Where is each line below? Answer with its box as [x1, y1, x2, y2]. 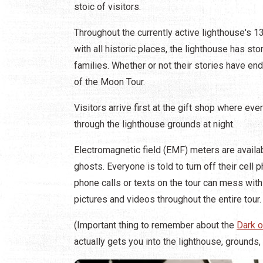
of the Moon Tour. [74, 76, 145, 88]
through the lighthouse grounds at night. [74, 119, 235, 130]
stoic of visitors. [74, 1, 141, 13]
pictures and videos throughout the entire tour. [74, 194, 261, 205]
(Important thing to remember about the [74, 220, 237, 231]
